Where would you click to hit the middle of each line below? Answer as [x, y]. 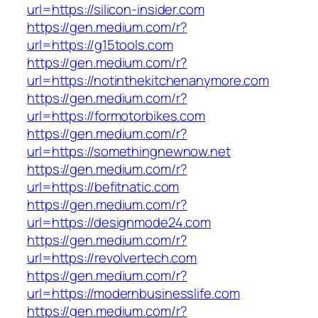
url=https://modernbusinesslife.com [133, 293]
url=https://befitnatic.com [103, 186]
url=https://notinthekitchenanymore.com [148, 80]
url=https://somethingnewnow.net [129, 151]
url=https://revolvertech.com [112, 257]
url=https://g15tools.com [100, 44]
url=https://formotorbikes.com [116, 115]
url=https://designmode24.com [119, 222]
